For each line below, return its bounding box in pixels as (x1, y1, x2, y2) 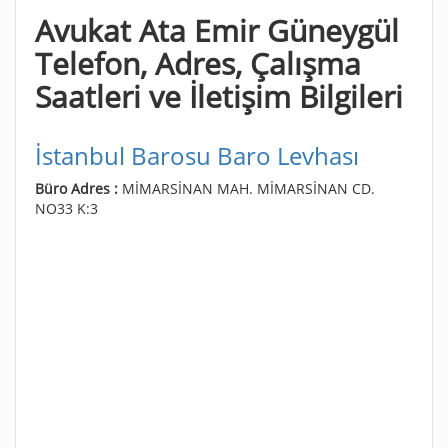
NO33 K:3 (35, 198, 98, 218)
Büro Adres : (35, 178, 122, 198)
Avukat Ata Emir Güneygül (35, 9, 399, 51)
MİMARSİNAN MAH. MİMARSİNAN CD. (122, 178, 375, 198)
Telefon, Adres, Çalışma (35, 42, 361, 84)
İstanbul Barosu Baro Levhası (35, 138, 359, 172)
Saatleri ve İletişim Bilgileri (35, 75, 403, 117)
